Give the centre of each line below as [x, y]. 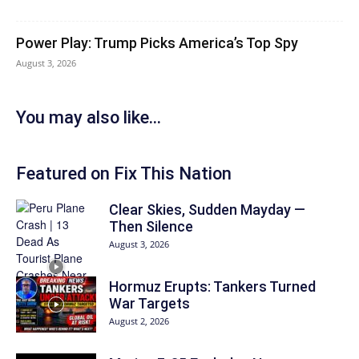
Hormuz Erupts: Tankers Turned [212, 286]
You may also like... [89, 117]
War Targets [149, 303]
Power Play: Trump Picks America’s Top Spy [157, 43]
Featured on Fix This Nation [124, 173]
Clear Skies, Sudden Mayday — [207, 210]
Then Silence [151, 226]
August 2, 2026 [139, 321]
